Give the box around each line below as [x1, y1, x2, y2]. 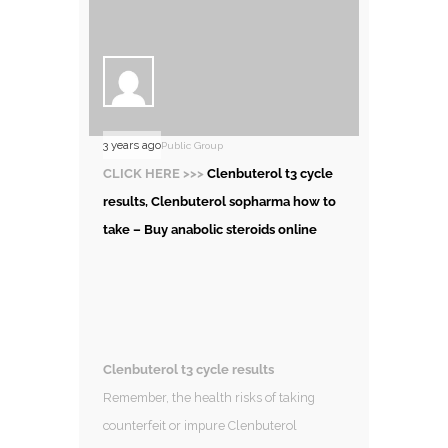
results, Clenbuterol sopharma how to [103, 193, 336, 209]
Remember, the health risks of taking [103, 389, 315, 405]
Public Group [161, 139, 223, 151]
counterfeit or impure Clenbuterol [103, 417, 297, 433]
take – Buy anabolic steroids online [103, 221, 317, 237]
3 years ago [103, 137, 161, 152]
